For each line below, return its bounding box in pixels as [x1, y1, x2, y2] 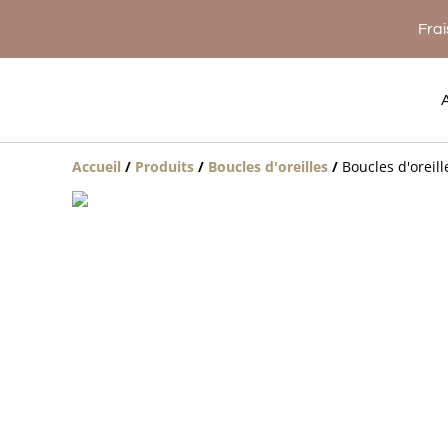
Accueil [72, 157, 121, 176]
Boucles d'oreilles [208, 157, 328, 176]
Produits [135, 157, 194, 176]
